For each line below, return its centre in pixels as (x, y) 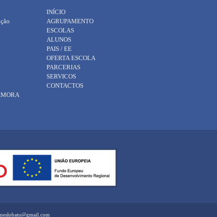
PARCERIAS (63, 67)
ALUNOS (59, 39)
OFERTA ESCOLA (71, 58)
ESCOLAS (60, 30)
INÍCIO (56, 12)
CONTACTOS (65, 85)
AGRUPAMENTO (70, 21)
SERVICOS (61, 76)
